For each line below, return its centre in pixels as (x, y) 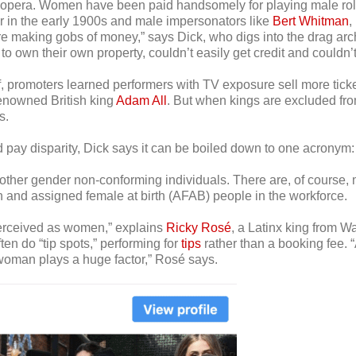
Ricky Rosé (198, 228)
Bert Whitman (310, 21)
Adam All (141, 101)
